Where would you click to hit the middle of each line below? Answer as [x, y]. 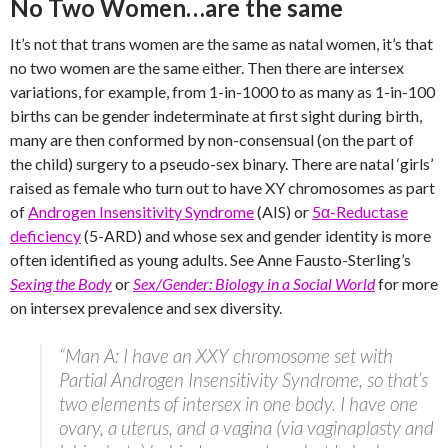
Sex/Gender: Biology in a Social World [254, 283]
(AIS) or [283, 211]
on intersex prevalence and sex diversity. [146, 307]
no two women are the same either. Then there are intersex [207, 67]
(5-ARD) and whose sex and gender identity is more [256, 235]
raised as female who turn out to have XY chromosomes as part [222, 187]
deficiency [45, 235]
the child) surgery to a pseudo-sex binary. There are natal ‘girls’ [221, 163]
